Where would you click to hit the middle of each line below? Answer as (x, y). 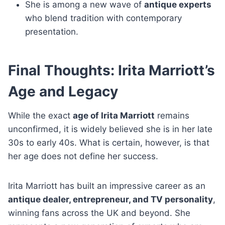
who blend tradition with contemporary (103, 18)
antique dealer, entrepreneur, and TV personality (110, 199)
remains (172, 116)
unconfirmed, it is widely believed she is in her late (110, 129)
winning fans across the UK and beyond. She (99, 213)
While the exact (40, 116)
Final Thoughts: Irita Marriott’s (111, 70)
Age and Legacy (63, 91)
